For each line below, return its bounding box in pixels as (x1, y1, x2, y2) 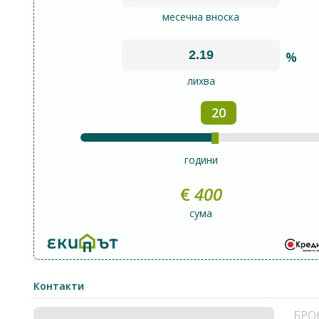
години (184, 153, 218, 167)
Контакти (33, 279, 84, 293)
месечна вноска (162, 10, 240, 23)
